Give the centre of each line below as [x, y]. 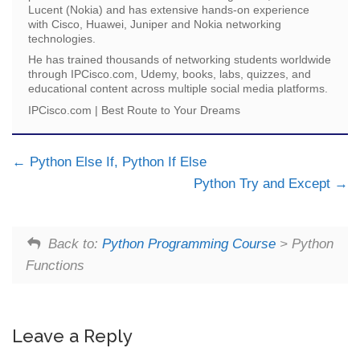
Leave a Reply [72, 335]
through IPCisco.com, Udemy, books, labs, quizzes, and [170, 74]
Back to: [75, 244]
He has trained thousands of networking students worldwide [180, 60]
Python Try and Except [264, 183]
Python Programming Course [188, 244]
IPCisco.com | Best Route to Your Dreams [134, 110]
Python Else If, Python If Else [116, 162]
